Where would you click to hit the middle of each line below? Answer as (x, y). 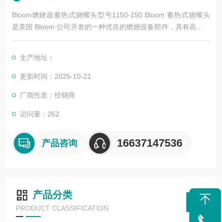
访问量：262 (40, 114)
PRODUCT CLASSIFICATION (62, 208)
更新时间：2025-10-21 (55, 76)
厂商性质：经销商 (48, 95)
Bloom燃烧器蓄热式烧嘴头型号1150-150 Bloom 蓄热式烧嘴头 (111, 15)
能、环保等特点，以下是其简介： (64, 39)
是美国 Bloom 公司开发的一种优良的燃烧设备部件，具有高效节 (111, 27)
